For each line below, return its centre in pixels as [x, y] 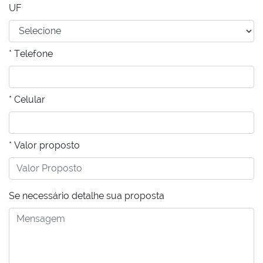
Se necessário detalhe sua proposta [87, 195]
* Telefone [31, 53]
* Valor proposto [44, 145]
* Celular [27, 99]
